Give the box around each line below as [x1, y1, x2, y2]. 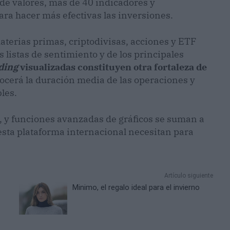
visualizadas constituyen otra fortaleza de [20, 61, 207, 73]
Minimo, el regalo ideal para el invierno [72, 183, 200, 193]
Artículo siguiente [164, 172, 213, 180]
